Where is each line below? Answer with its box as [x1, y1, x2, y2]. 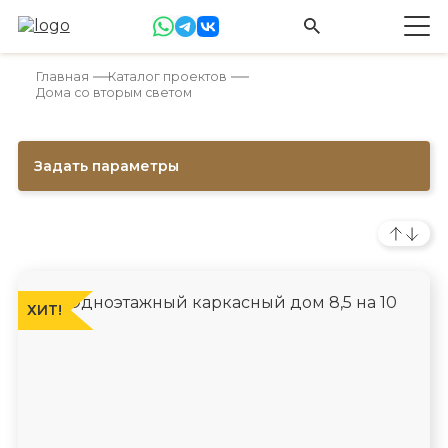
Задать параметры [33, 156, 179, 175]
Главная [35, 68, 89, 84]
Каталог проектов [107, 68, 227, 84]
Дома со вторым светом [35, 84, 192, 100]
